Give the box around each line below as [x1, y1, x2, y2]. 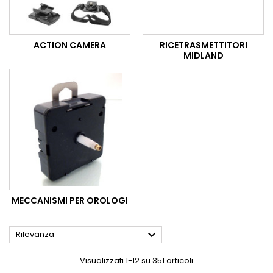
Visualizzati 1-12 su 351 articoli [80, 255, 193, 267]
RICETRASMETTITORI [159, 39, 247, 52]
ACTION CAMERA [34, 39, 106, 52]
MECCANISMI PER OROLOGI [12, 194, 128, 207]
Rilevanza [16, 229, 54, 241]
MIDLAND [183, 49, 224, 62]
